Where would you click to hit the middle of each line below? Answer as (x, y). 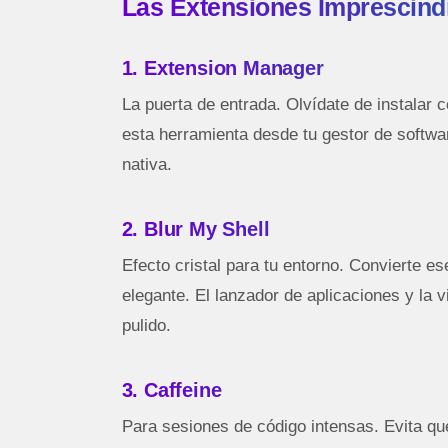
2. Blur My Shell (195, 229)
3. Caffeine (171, 390)
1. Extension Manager (222, 68)
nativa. (146, 165)
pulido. (146, 326)
